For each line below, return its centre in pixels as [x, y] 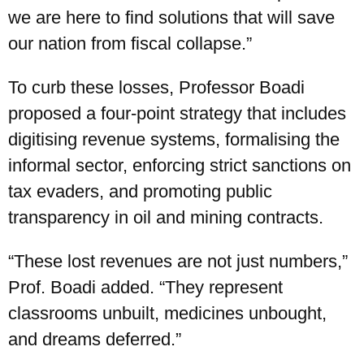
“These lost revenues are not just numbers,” [178, 262]
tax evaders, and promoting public [140, 192]
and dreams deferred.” [95, 340]
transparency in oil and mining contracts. [166, 218]
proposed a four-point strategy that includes [177, 114]
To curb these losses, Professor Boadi [156, 88]
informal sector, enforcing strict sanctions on [180, 166]
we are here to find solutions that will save [171, 18]
